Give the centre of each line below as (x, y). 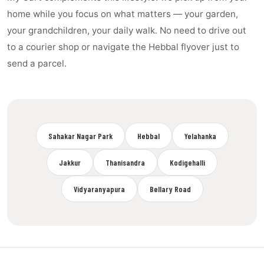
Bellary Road (170, 189)
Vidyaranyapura (99, 189)
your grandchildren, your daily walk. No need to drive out (127, 30)
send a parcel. (37, 63)
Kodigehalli (187, 162)
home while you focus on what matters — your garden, (123, 14)
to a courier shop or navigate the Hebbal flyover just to (123, 47)
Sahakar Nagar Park (80, 136)
